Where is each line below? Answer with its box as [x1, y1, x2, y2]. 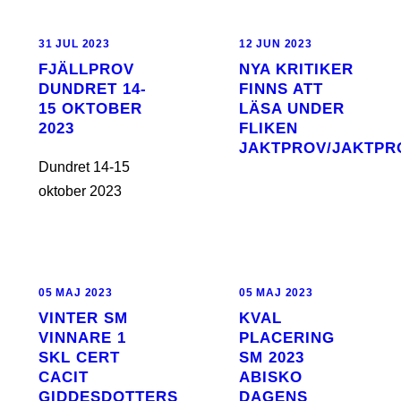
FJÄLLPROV [38, 61, 134, 78]
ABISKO [239, 369, 303, 386]
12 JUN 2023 [239, 38, 312, 50]
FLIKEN [239, 120, 298, 137]
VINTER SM [38, 310, 128, 327]
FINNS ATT [239, 81, 323, 98]
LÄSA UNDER [239, 100, 345, 117]
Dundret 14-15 [38, 159, 130, 175]
